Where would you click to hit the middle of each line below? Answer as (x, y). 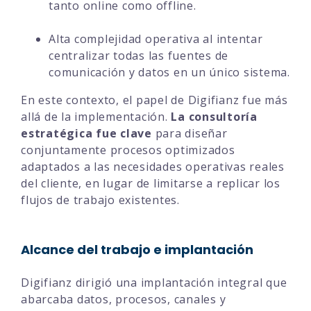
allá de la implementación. (96, 116)
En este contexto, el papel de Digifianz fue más (154, 100)
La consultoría (214, 116)
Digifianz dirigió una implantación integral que (154, 282)
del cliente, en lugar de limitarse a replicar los (151, 183)
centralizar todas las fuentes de (138, 55)
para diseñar (190, 133)
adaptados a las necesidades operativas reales (153, 166)
